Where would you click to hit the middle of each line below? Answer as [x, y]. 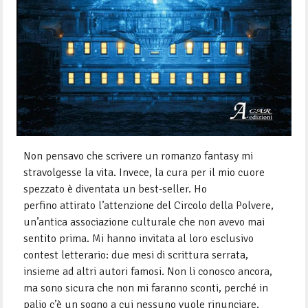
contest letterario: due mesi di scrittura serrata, [136, 255]
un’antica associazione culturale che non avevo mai [144, 222]
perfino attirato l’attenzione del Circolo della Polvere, [149, 206]
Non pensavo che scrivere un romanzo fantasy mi [139, 156]
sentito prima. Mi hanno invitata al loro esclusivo [139, 239]
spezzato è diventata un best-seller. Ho [115, 189]
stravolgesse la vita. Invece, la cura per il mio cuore [144, 173]
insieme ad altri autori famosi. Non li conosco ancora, [148, 272]
